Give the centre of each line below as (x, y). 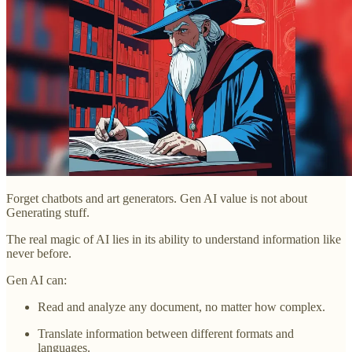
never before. (39, 253)
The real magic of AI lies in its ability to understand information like (174, 239)
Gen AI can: (37, 280)
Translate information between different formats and (166, 333)
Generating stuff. (48, 212)
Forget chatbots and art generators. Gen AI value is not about (157, 198)
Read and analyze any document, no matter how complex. (181, 306)
